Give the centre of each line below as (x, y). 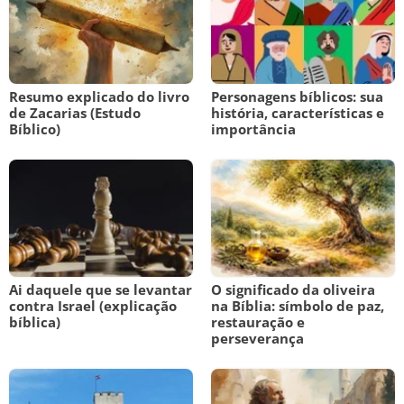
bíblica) (35, 322)
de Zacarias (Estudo (75, 113)
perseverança (257, 338)
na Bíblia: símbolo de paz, (298, 306)
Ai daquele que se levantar (101, 289)
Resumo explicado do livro (99, 96)
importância (253, 129)
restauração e (258, 322)
